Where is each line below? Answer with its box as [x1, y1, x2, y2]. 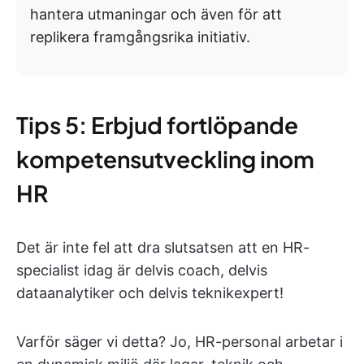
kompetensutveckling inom [16, 144, 314, 173]
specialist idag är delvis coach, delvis [16, 261, 267, 279]
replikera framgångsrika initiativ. [30, 28, 250, 45]
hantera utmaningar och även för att [30, 5, 282, 23]
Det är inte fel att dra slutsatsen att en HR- [16, 238, 310, 256]
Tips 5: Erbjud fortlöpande [16, 110, 298, 139]
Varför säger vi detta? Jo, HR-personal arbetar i [16, 332, 343, 350]
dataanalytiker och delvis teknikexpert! [16, 284, 284, 301]
